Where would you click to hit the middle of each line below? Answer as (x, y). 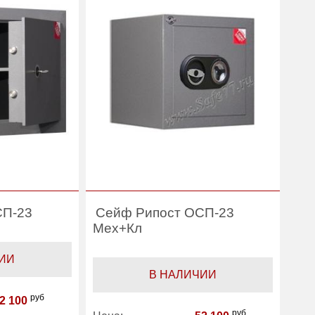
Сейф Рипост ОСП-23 (165, 213)
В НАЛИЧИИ (182, 275)
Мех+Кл (117, 228)
